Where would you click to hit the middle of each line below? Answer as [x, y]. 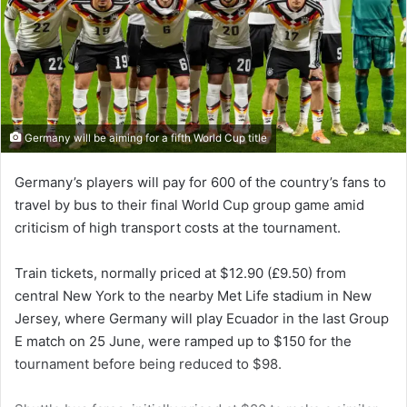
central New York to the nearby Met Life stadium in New [193, 296]
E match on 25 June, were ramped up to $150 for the [183, 342]
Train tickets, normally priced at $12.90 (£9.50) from [180, 273]
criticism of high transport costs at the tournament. [178, 228]
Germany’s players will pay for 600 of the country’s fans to [200, 183]
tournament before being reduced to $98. [148, 364]
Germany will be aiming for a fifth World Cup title [144, 139]
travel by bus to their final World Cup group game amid [189, 205]
